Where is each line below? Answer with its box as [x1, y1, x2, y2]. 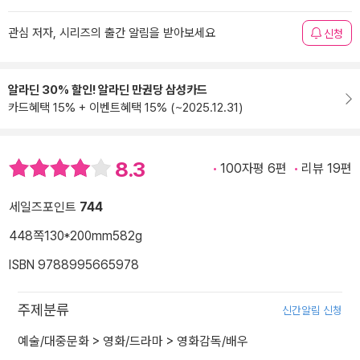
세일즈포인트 [9, 199, 80, 215]
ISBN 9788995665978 [9, 257, 139, 273]
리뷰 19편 [301, 161, 352, 176]
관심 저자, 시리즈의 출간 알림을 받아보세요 [8, 26, 215, 40]
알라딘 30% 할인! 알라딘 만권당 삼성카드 [8, 83, 207, 97]
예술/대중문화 [18, 333, 89, 350]
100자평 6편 [220, 161, 287, 176]
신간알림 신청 [282, 304, 342, 317]
